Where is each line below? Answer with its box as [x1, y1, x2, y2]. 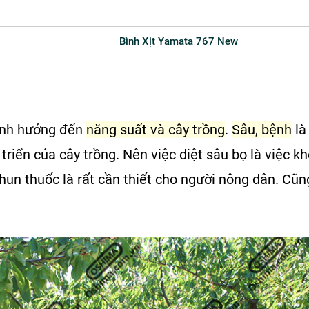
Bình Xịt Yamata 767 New [126, 35, 238, 48]
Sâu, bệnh [232, 121, 292, 138]
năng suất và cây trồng [86, 121, 225, 138]
